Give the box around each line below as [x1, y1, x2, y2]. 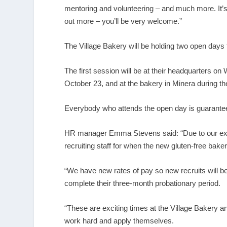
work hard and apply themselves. [64, 216, 174, 225]
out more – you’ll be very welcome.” [64, 16, 182, 25]
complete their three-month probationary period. [64, 178, 221, 187]
